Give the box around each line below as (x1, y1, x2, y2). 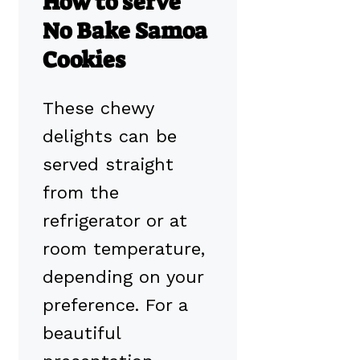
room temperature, (43, 238, 205, 259)
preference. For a (43, 294, 187, 315)
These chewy (43, 97, 153, 118)
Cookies (43, 45, 125, 76)
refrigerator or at (43, 210, 187, 231)
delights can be (43, 125, 177, 146)
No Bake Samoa (43, 16, 207, 47)
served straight (43, 153, 174, 174)
